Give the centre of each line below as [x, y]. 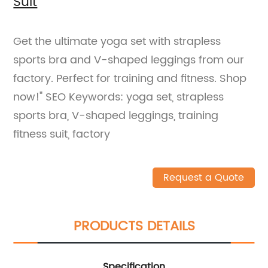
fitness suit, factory [62, 134]
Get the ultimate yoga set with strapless [117, 41]
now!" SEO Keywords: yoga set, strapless [119, 97]
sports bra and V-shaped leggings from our [129, 60]
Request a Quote [203, 177]
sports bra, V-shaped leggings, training [116, 115]
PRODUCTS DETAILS [134, 226]
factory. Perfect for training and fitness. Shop [130, 78]
